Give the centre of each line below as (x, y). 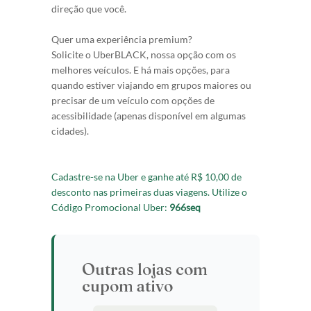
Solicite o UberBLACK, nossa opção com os (144, 54)
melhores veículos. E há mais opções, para (141, 70)
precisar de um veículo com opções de (133, 100)
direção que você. (89, 9)
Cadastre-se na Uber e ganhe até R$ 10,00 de (146, 177)
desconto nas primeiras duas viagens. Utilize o (149, 192)
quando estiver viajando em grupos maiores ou (151, 85)
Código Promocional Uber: (110, 207)
